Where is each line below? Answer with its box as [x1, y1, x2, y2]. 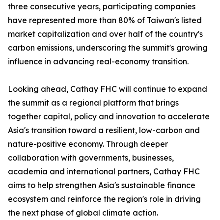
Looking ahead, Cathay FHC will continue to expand [8, 84, 207, 94]
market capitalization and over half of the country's [8, 29, 203, 39]
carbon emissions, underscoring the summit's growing [8, 43, 208, 53]
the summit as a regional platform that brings [8, 98, 179, 108]
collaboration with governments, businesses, [8, 153, 174, 163]
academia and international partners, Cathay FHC [8, 166, 200, 177]
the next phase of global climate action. [8, 208, 158, 218]
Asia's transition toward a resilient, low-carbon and [8, 125, 200, 136]
